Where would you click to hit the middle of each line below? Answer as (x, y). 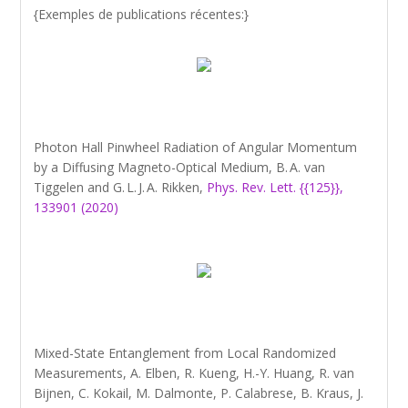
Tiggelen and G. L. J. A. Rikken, (121, 187)
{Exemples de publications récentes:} (142, 14)
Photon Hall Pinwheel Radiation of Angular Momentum (196, 147)
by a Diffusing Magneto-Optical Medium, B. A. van (180, 167)
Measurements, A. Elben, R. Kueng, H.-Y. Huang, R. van (194, 373)
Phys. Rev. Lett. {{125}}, (275, 187)
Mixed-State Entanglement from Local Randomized (185, 353)
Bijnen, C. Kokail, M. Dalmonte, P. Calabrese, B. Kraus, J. (199, 393)
